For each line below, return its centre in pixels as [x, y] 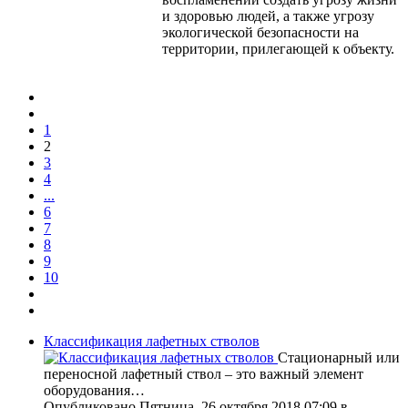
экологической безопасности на [260, 33]
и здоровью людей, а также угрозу [268, 16]
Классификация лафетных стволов [152, 342]
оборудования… [94, 391]
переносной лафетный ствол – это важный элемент [204, 374]
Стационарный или [339, 358]
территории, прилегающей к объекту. [278, 49]
